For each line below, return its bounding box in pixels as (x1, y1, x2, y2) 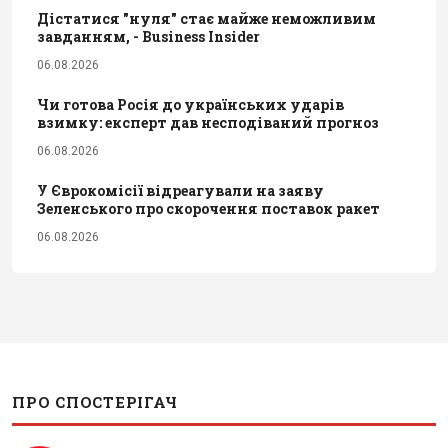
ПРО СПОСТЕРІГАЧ (12, 391, 178, 412)
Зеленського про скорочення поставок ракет (37, 198, 380, 218)
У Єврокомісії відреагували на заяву (37, 180, 324, 200)
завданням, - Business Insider (37, 26, 260, 46)
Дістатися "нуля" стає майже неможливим (37, 8, 376, 28)
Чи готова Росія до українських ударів (37, 94, 344, 114)
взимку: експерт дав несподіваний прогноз (37, 112, 379, 132)
